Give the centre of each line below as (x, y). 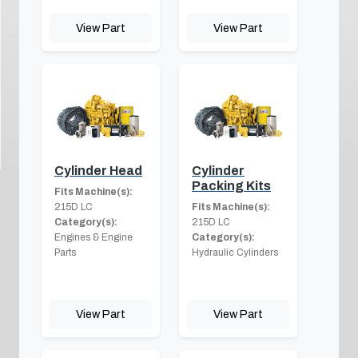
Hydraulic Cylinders (235, 252)
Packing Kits (231, 185)
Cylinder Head (98, 170)
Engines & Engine (93, 237)
